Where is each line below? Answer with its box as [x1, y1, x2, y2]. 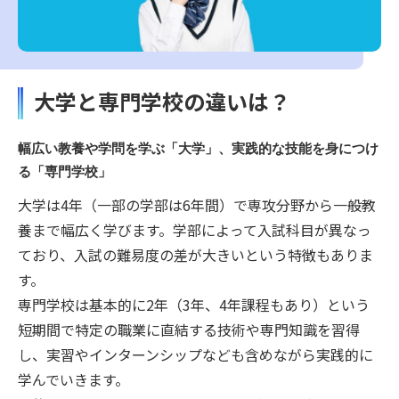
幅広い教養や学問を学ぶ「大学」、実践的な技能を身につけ [18, 141, 379, 157]
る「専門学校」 [18, 164, 111, 180]
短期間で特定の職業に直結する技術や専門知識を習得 [18, 319, 360, 341]
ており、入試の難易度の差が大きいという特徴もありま [18, 244, 373, 266]
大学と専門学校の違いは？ [34, 85, 290, 118]
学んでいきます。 [18, 369, 129, 391]
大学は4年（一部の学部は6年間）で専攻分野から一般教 [18, 194, 376, 216]
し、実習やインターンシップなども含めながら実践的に [18, 344, 373, 366]
